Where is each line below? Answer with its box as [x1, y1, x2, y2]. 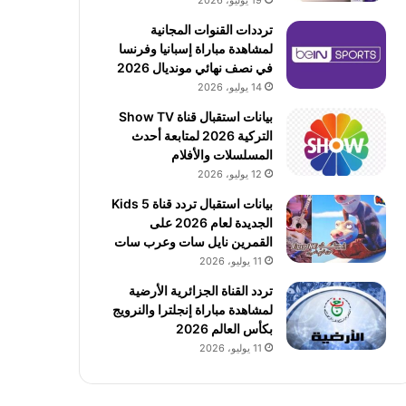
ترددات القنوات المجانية [150, 22, 273, 37]
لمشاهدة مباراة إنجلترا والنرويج [111, 302, 273, 317]
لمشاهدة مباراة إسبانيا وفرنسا [118, 41, 273, 56]
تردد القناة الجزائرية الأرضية [128, 283, 273, 298]
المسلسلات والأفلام [170, 147, 273, 162]
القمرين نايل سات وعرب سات [113, 234, 273, 249]
